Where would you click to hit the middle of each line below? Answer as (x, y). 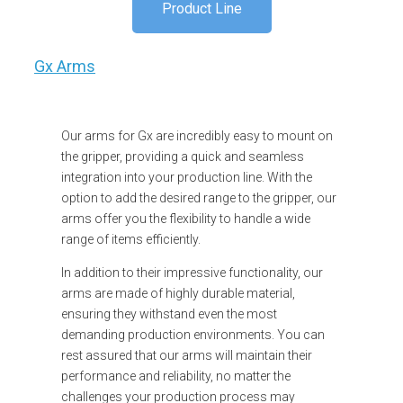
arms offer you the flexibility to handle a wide (186, 218)
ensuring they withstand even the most (169, 313)
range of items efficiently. (131, 239)
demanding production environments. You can (193, 334)
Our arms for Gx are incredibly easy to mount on (197, 135)
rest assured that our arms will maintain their (187, 355)
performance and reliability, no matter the (176, 376)
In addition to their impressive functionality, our (192, 272)
